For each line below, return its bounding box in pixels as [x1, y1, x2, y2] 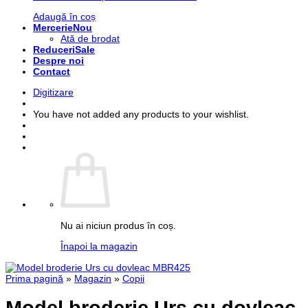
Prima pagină [5, 272, 63, 284]
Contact [33, 66, 70, 78]
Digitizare [33, 87, 74, 98]
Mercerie [33, 22, 73, 34]
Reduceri [33, 44, 75, 56]
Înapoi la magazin [60, 241, 137, 252]
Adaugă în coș [33, 11, 96, 23]
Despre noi [33, 55, 84, 67]
